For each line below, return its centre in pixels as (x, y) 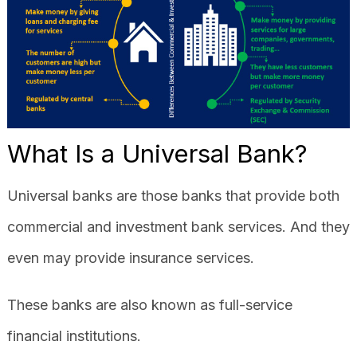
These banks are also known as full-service (149, 304)
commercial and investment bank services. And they (178, 226)
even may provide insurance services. (130, 257)
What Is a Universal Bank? (157, 153)
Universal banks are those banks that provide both (173, 195)
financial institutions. (74, 335)
